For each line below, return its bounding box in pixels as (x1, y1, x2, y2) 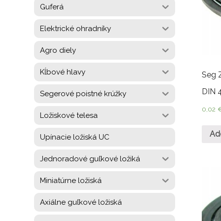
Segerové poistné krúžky (40, 89, 126, 98)
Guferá (40, 2, 64, 11)
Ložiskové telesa (40, 110, 98, 120)
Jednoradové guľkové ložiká (40, 154, 140, 163)
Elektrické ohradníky (40, 24, 111, 33)
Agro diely (40, 45, 76, 55)
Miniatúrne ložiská (40, 176, 102, 185)
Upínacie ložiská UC (40, 132, 110, 142)
